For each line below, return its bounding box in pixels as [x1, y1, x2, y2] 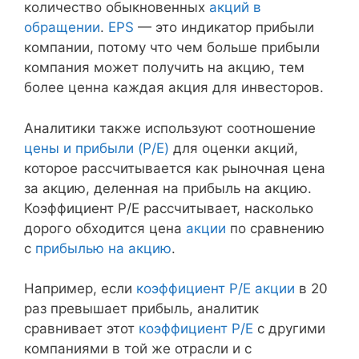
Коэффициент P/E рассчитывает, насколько [24, 200, 313, 216]
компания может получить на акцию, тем [24, 59, 305, 76]
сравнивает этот [24, 321, 139, 337]
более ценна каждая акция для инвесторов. [24, 79, 324, 96]
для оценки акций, [169, 139, 298, 156]
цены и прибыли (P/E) [24, 139, 169, 156]
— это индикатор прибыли [134, 19, 314, 36]
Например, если [24, 280, 136, 297]
